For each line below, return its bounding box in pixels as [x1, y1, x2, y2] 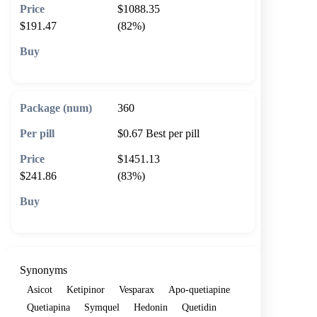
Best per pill [146, 127, 200, 139]
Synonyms [20, 263, 67, 276]
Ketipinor [67, 283, 105, 295]
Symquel [84, 301, 120, 313]
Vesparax [119, 283, 154, 295]
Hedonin [134, 301, 168, 313]
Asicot [27, 283, 52, 295]
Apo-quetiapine [168, 283, 230, 295]
